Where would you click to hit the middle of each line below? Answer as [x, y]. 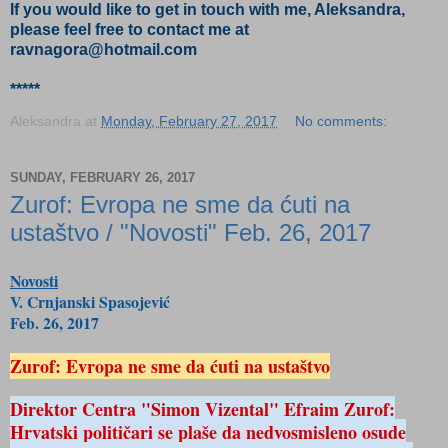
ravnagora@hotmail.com [103, 50]
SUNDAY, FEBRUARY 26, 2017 [102, 177]
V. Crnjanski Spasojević [90, 301]
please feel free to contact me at [129, 30]
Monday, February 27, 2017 [189, 121]
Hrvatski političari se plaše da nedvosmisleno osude [208, 432]
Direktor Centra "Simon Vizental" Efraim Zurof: [202, 409]
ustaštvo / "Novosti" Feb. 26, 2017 [190, 233]
